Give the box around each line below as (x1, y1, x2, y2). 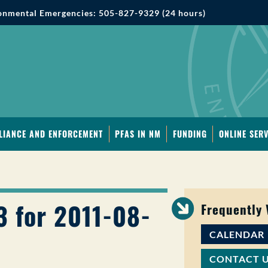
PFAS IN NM (115, 127, 161, 140)
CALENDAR (209, 229, 264, 240)
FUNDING (172, 127, 207, 140)
